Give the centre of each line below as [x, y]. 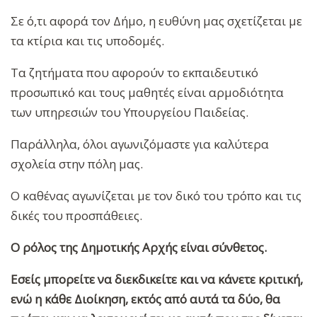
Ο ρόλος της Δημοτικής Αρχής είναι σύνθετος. [140, 248]
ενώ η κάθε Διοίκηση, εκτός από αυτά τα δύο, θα [145, 299]
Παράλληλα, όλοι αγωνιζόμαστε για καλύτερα [140, 144]
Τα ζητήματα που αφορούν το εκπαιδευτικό [134, 73]
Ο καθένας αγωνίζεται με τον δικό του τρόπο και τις [156, 196]
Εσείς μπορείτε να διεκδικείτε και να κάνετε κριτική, [157, 279]
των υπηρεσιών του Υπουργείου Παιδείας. [131, 113]
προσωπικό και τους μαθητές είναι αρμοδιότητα [147, 93]
